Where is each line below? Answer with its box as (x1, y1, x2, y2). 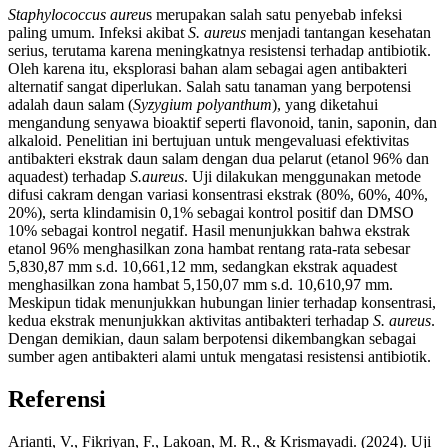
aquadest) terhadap (8, 168, 130, 186)
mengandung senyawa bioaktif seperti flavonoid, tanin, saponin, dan (8, 114, 437, 132)
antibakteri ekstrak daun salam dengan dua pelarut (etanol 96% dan (8, 150, 429, 168)
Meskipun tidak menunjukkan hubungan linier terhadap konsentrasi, (8, 294, 436, 312)
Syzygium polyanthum (133, 96, 272, 114)
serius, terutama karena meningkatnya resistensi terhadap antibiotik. (8, 42, 431, 60)
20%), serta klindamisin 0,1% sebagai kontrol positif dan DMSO (8, 204, 414, 222)
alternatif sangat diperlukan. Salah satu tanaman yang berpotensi (8, 78, 411, 96)
